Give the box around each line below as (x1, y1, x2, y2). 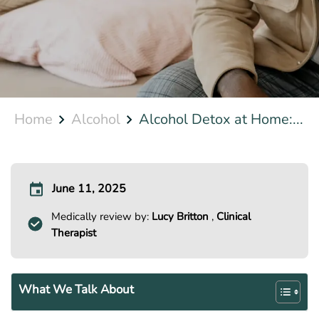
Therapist (51, 226, 97, 241)
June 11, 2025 (52, 181, 126, 197)
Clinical (216, 209, 251, 224)
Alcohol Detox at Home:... (139, 110, 303, 130)
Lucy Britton (152, 209, 212, 224)
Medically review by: (51, 209, 152, 224)
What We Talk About (19, 281, 134, 298)
